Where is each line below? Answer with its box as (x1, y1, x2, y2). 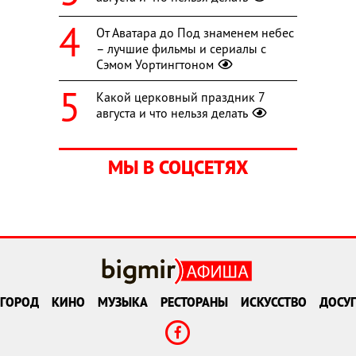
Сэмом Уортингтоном (96, 56, 214, 72)
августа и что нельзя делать (96, 104, 248, 121)
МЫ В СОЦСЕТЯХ (108, 154, 248, 180)
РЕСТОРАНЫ (161, 294, 228, 311)
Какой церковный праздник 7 (96, 88, 265, 105)
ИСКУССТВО (241, 294, 307, 311)
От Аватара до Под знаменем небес (96, 24, 294, 41)
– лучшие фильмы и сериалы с (96, 40, 266, 56)
